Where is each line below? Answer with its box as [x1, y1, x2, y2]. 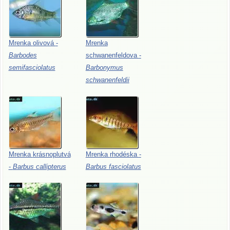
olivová [32, 39, 56, 47]
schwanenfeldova [85, 51, 139, 59]
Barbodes [8, 51, 37, 59]
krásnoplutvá [32, 150, 71, 158]
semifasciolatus [8, 63, 55, 71]
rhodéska [109, 150, 139, 158]
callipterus [35, 162, 66, 170]
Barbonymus [85, 63, 123, 71]
